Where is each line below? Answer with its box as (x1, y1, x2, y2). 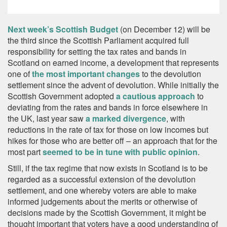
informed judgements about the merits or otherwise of (8, 196, 197, 207)
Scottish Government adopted (8, 90, 116, 102)
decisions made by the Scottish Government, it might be (8, 207, 206, 218)
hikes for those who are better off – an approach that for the (8, 135, 217, 146)
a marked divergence (86, 112, 166, 124)
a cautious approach (116, 90, 195, 102)
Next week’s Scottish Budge (8, 23, 116, 35)
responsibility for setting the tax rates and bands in (8, 46, 186, 57)
